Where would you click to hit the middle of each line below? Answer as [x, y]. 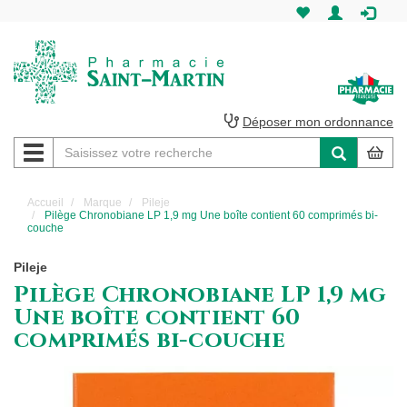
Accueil [45, 203]
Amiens [278, 269]
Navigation [68, 149]
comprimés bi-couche [149, 340]
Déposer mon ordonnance [318, 122]
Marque [103, 203]
